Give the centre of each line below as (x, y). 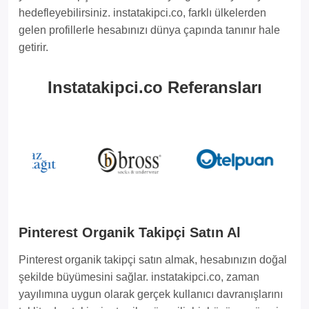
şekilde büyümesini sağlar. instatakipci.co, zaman (139, 277)
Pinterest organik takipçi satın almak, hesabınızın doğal (153, 259)
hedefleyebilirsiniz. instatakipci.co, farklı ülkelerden (142, 12)
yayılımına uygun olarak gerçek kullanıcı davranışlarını (151, 294)
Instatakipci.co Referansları (154, 87)
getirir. (33, 47)
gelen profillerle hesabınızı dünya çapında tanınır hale (149, 30)
